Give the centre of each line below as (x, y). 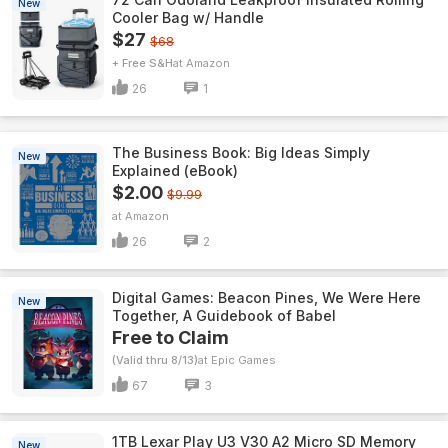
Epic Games (243, 360)
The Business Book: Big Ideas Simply (241, 152)
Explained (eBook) (175, 170)
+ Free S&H (142, 63)
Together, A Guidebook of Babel (224, 315)
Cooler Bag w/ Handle (188, 17)
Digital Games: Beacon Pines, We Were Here (266, 297)
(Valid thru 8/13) (155, 360)
